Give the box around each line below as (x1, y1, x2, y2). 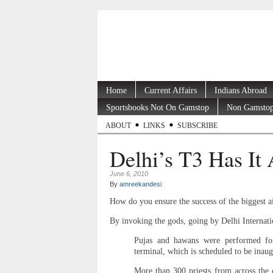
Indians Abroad (214, 85, 267, 95)
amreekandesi (119, 180, 161, 188)
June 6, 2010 (110, 170, 148, 178)
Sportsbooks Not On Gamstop (106, 102, 209, 112)
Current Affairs (144, 85, 197, 95)
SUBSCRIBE (177, 121, 218, 130)
